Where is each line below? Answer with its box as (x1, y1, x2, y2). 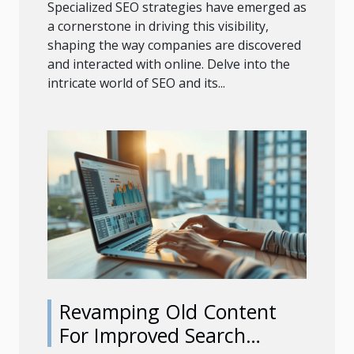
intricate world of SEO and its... (47, 74, 225, 92)
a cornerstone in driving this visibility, (47, 17, 269, 36)
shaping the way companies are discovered (47, 36, 301, 55)
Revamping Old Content (59, 297, 277, 325)
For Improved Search (59, 321, 246, 348)
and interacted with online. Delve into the (47, 55, 290, 73)
